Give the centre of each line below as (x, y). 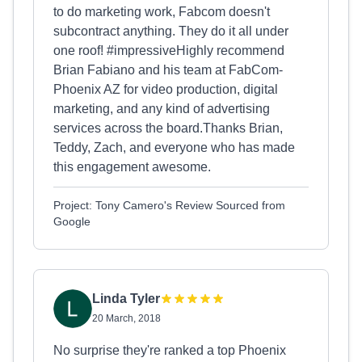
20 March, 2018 (126, 318)
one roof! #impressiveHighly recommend (169, 51)
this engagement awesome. (132, 167)
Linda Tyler (126, 299)
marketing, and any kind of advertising (162, 109)
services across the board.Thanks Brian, (168, 128)
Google (72, 221)
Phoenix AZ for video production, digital (166, 89)
